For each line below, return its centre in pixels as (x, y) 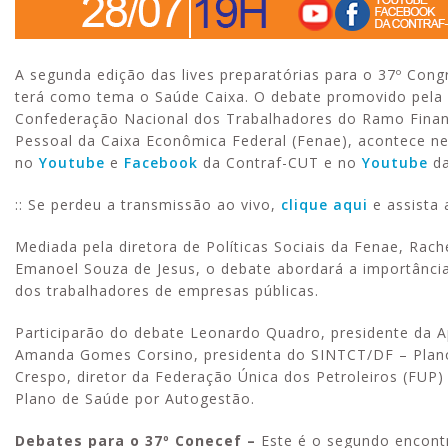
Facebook (163, 162)
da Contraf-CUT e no (282, 162)
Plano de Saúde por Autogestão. (135, 398)
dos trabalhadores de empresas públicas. (167, 290)
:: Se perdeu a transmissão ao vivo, (148, 204)
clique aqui (324, 204)
